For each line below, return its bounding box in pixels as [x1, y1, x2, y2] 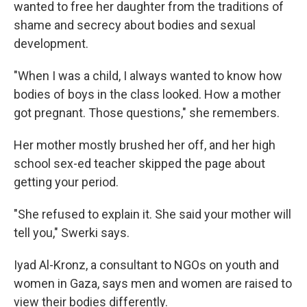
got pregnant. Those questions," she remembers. [14, 106, 280, 121]
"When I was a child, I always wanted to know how [14, 69, 282, 84]
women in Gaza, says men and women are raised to [14, 276, 292, 291]
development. [14, 36, 88, 51]
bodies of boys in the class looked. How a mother [14, 87, 281, 102]
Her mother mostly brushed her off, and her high [14, 138, 275, 153]
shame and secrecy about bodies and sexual [14, 18, 256, 33]
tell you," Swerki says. [14, 225, 130, 241]
